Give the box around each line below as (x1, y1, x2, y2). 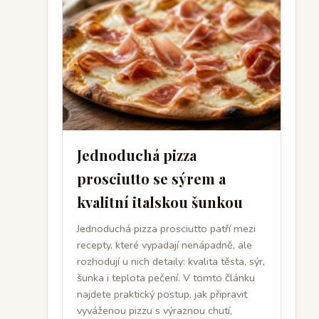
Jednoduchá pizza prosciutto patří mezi (77, 221, 256, 236)
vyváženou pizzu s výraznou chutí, (77, 303, 232, 318)
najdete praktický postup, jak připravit (77, 287, 247, 301)
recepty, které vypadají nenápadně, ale (77, 238, 252, 252)
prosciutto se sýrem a (77, 169, 226, 188)
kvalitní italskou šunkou (77, 192, 243, 211)
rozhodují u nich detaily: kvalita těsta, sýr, (77, 254, 265, 268)
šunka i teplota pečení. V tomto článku (77, 271, 255, 285)
